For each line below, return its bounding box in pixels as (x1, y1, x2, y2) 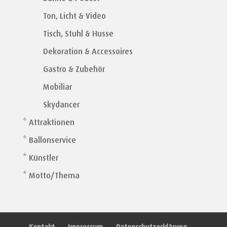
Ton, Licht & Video (43, 11, 106, 22)
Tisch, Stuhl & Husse (43, 28, 113, 40)
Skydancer (43, 99, 80, 110)
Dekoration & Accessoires (43, 46, 133, 57)
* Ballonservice (22, 135, 76, 146)
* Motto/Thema (22, 170, 80, 181)
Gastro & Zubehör (43, 64, 105, 75)
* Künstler (22, 153, 58, 164)
